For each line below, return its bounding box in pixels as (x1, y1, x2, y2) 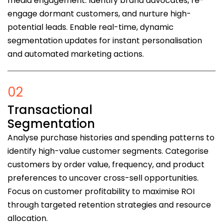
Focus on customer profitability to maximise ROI (7, 186, 195, 198)
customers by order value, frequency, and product (7, 159, 205, 171)
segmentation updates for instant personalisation (7, 35, 202, 47)
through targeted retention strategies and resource (7, 199, 211, 211)
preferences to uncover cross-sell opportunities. (7, 172, 199, 184)
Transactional (7, 102, 93, 118)
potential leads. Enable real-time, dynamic (7, 21, 174, 33)
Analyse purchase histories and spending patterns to (7, 132, 215, 144)
